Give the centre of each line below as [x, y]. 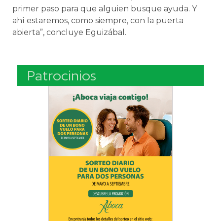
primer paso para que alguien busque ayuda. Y [105, 8]
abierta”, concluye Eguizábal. [69, 32]
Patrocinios [62, 75]
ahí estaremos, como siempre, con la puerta [98, 20]
